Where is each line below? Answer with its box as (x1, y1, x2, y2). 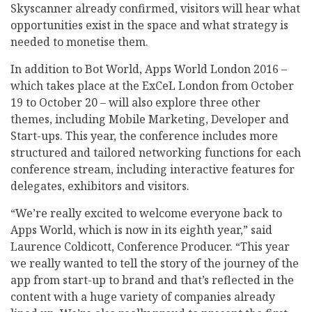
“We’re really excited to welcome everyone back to (10, 205, 282, 221)
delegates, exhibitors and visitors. (10, 178, 189, 194)
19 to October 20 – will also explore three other (10, 95, 260, 111)
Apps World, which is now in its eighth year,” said (10, 222, 272, 238)
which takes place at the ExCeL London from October (10, 78, 294, 94)
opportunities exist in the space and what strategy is (10, 17, 288, 33)
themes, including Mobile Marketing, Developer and (10, 111, 289, 127)
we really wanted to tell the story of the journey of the (10, 256, 299, 272)
